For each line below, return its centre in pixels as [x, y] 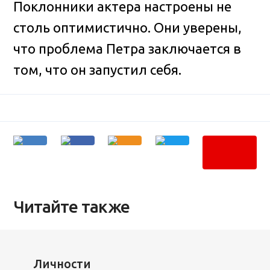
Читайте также [72, 206]
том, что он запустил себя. [98, 70]
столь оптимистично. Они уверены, [128, 28]
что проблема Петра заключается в [127, 49]
